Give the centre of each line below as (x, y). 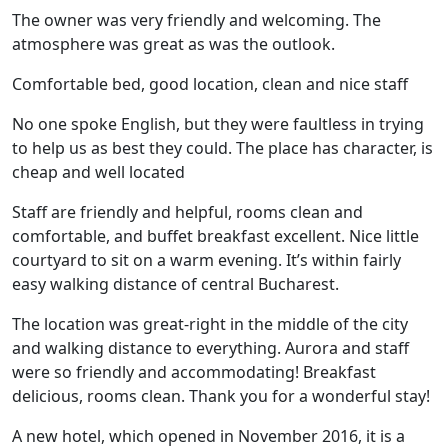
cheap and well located (98, 171)
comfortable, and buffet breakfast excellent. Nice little (215, 235)
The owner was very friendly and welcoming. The (196, 19)
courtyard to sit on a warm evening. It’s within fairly (206, 259)
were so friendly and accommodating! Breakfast (194, 371)
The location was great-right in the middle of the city (210, 323)
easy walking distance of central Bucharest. (175, 283)
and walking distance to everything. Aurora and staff (210, 347)
